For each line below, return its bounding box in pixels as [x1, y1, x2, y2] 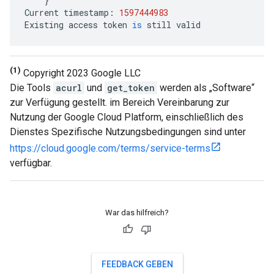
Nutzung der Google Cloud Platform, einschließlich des [10, 111, 243, 124]
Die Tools [10, 82, 53, 94]
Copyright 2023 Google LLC [21, 67, 141, 80]
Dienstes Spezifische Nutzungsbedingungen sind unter [10, 126, 246, 138]
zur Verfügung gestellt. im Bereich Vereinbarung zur [10, 97, 229, 109]
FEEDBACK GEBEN [101, 259, 173, 270]
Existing [24, 18, 64, 31]
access [68, 18, 98, 31]
